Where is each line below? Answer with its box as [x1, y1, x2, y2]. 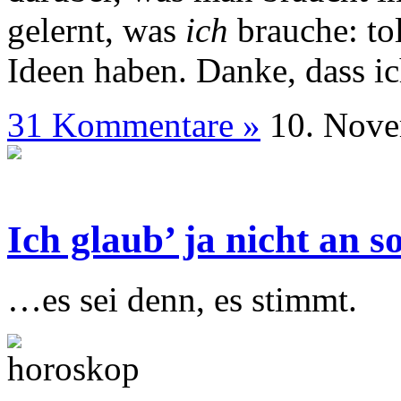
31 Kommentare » [7, 105, 260, 144]
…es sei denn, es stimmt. [7, 279, 357, 319]
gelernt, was [7, 10, 185, 49]
